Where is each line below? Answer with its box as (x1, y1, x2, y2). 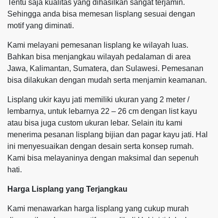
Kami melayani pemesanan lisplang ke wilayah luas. (7, 40, 188, 49)
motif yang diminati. (7, 21, 74, 30)
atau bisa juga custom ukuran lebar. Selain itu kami (7, 118, 182, 127)
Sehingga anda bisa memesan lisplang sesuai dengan (7, 9, 195, 18)
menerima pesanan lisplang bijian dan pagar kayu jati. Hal (7, 130, 208, 139)
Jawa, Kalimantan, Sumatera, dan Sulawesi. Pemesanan (7, 64, 203, 73)
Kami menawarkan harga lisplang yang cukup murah (7, 204, 189, 213)
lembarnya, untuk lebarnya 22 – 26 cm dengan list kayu (7, 107, 197, 115)
